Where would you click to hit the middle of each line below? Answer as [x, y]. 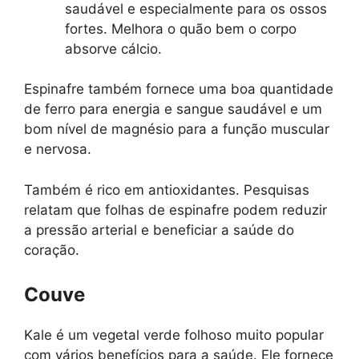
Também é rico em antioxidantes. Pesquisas [167, 190]
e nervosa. [58, 149]
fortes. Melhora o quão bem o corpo [181, 28]
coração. [52, 250]
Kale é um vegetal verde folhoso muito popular [174, 335]
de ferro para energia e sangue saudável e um [173, 109]
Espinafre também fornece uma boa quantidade [179, 89]
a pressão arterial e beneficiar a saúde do [159, 230]
